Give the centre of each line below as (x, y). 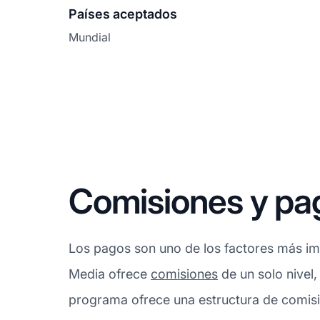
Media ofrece (110, 274)
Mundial (90, 37)
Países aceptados (123, 14)
